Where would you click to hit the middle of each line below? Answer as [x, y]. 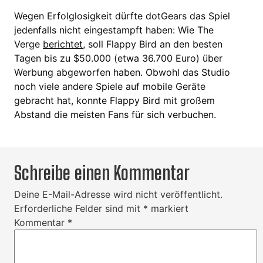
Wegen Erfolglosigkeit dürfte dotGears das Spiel [122, 16]
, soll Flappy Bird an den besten [153, 44]
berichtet [63, 44]
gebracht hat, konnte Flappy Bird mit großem [114, 101]
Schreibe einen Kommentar [102, 173]
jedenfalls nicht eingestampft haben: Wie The [114, 30]
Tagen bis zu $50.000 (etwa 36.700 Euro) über [118, 58]
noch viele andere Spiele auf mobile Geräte [110, 87]
